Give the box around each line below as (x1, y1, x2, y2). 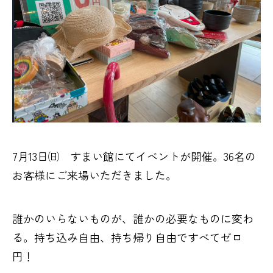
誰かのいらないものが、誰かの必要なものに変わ (12, 210, 253, 226)
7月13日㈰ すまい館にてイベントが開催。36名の (12, 147, 256, 164)
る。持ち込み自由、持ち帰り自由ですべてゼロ (12, 229, 243, 245)
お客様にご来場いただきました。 (12, 166, 177, 183)
